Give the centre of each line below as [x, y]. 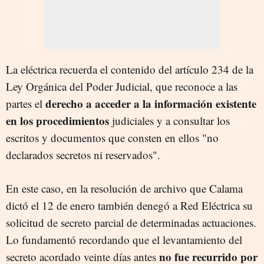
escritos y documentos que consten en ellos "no [112, 137]
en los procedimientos [57, 120]
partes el [26, 103]
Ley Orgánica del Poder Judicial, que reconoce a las [122, 86]
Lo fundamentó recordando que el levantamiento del [124, 239]
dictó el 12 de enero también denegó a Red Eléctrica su [129, 205]
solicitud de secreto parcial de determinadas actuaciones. [131, 222]
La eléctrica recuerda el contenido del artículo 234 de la [130, 69]
